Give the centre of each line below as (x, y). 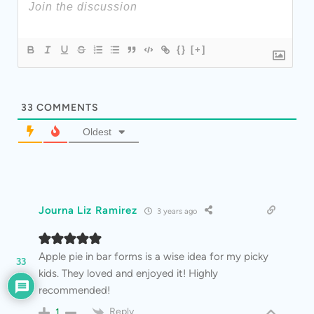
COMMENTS (66, 108)
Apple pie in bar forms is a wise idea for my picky (153, 257)
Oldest (97, 132)
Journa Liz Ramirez (88, 211)
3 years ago (176, 211)
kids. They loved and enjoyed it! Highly (128, 274)
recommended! (74, 291)
